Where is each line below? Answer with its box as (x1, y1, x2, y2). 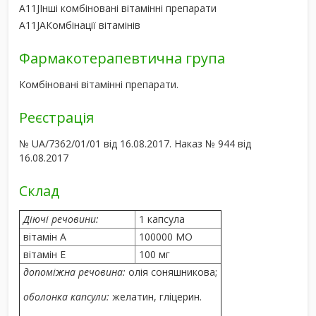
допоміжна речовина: (23, 265, 128, 279)
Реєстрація (19, 107, 94, 127)
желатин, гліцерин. (112, 289, 202, 303)
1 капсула (139, 212, 185, 226)
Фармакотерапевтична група (19, 48, 225, 68)
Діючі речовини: (23, 212, 99, 226)
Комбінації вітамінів (46, 18, 140, 32)
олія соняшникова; (128, 265, 217, 279)
